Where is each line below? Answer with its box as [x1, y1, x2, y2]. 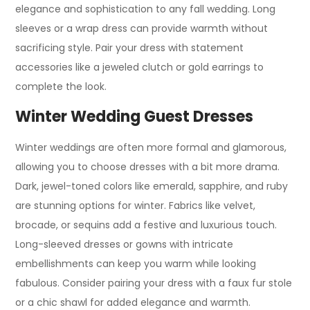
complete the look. [15, 80, 107, 93]
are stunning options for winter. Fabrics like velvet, [15, 199, 256, 212]
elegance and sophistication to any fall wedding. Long [15, 2, 276, 16]
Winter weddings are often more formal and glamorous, [15, 140, 287, 154]
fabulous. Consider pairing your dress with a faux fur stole [15, 276, 293, 290]
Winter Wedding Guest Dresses [15, 106, 254, 127]
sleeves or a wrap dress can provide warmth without [15, 21, 268, 35]
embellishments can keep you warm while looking [15, 257, 257, 271]
